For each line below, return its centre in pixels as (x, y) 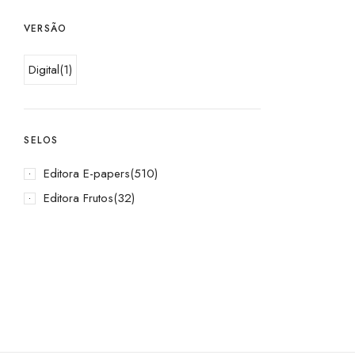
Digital (44, 69)
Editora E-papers (87, 173)
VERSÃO (46, 28)
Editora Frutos (78, 198)
